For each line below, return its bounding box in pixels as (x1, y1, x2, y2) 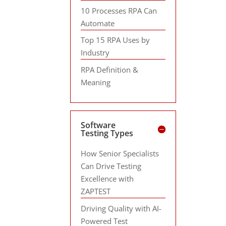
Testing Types (81, 128, 134, 139)
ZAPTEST (81, 186, 111, 196)
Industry (81, 47, 110, 58)
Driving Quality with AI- (81, 203, 162, 213)
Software (81, 120, 116, 131)
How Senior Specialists (81, 148, 159, 158)
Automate (81, 18, 115, 28)
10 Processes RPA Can (81, 5, 157, 16)
